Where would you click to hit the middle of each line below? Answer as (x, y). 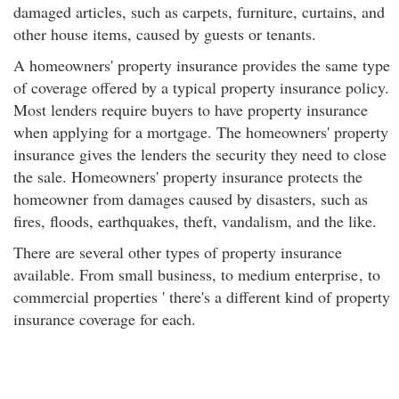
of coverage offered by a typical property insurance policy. (201, 87)
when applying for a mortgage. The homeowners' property (201, 132)
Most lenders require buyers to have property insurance (191, 110)
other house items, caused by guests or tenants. (165, 34)
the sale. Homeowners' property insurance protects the (188, 176)
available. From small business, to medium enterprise (186, 274)
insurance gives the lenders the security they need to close (200, 154)
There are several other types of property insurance (178, 252)
